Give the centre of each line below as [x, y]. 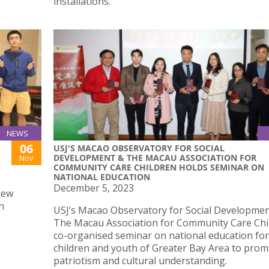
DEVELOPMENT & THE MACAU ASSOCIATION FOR [155, 158]
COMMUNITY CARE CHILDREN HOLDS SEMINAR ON [159, 168]
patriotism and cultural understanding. [140, 261]
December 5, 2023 [94, 188]
